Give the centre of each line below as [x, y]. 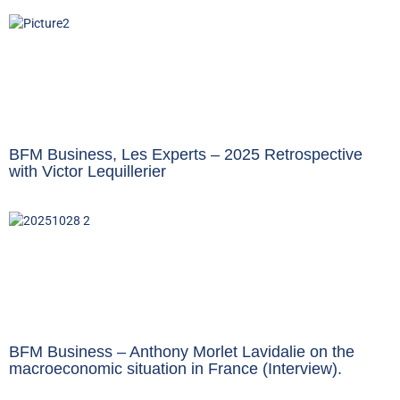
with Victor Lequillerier [87, 172]
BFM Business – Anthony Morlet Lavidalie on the [182, 352]
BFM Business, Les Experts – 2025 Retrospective [186, 155]
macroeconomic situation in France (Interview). [175, 369]
